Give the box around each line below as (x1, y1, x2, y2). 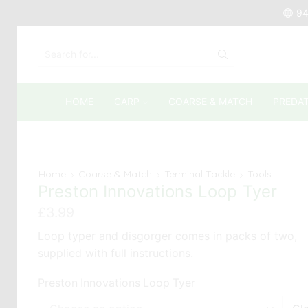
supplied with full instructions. (38, 246, 193, 260)
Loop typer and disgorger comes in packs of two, (38, 229, 297, 243)
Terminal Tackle (164, 168, 235, 181)
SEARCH (135, 56, 173, 67)
